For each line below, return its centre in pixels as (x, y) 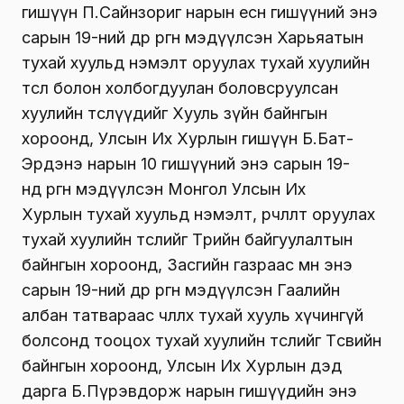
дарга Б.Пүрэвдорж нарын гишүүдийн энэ (189, 391)
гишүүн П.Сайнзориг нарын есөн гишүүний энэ (200, 13)
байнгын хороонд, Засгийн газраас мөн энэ (187, 265)
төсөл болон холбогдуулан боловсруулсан (180, 88)
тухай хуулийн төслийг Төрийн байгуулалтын (187, 240)
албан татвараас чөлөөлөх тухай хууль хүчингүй (193, 316)
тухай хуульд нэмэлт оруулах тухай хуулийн (196, 63)
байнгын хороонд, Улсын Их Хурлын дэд (182, 366)
